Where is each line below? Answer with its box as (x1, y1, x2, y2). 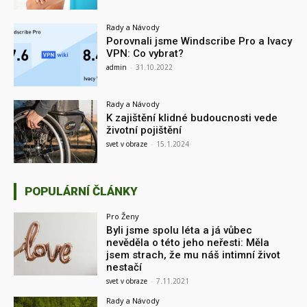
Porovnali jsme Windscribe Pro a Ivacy (106, 35, 293, 48)
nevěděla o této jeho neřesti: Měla (106, 236, 270, 249)
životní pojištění (106, 124, 182, 137)
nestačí (106, 261, 143, 274)
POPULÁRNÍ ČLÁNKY (25, 184, 138, 199)
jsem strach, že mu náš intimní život (106, 249, 281, 262)
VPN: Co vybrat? (106, 47, 184, 60)
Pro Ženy (106, 211, 140, 222)
